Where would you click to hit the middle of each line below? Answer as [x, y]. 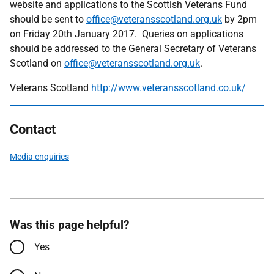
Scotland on [37, 63]
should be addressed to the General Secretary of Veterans [133, 49]
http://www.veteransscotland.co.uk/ [168, 88]
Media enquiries [39, 157]
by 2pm [239, 19]
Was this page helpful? [69, 225]
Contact [33, 129]
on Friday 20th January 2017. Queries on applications [127, 34]
